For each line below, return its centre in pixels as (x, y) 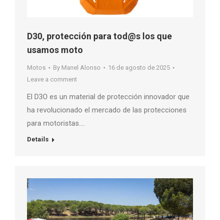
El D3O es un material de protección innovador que (108, 97)
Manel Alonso (81, 68)
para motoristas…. (56, 124)
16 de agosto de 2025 (139, 68)
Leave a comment (52, 80)
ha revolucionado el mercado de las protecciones (107, 110)
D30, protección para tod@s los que (99, 36)
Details (38, 139)
